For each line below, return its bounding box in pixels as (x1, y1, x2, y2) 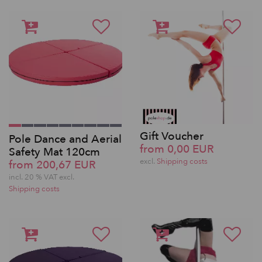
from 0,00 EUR (140, 142, 214, 157)
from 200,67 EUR (9, 157, 96, 173)
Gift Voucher (140, 129, 204, 144)
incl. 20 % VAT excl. (9, 172, 74, 183)
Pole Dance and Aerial (9, 132, 122, 147)
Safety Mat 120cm (9, 144, 100, 160)
